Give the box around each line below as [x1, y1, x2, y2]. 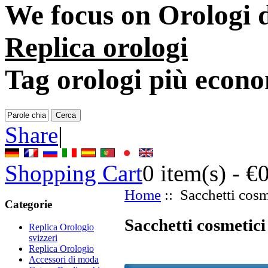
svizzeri [29, 233, 57, 243]
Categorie [5, 197, 52, 211]
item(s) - [154, 160, 246, 186]
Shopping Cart [5, 160, 142, 186]
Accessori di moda [29, 254, 99, 265]
